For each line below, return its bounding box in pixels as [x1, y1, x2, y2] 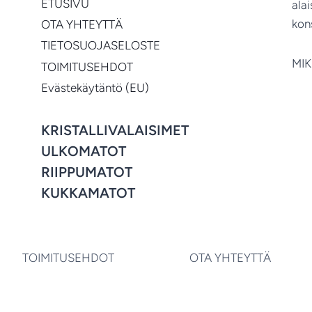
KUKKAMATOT [40, 184, 135, 201]
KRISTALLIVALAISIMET [40, 121, 189, 139]
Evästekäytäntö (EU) [40, 81, 149, 95]
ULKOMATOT [40, 142, 126, 159]
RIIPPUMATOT [40, 163, 132, 180]
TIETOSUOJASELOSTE [40, 38, 160, 53]
